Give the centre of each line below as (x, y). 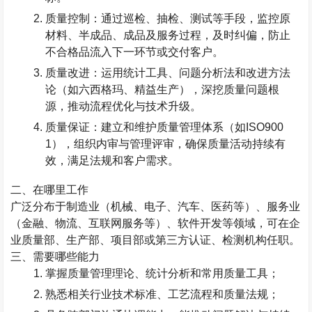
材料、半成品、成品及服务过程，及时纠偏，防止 (168, 35)
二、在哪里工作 (50, 190)
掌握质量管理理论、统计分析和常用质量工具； (163, 273)
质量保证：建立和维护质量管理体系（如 (146, 127)
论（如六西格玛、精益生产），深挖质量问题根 (163, 89)
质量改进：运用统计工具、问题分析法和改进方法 (168, 73)
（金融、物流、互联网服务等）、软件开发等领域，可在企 (156, 223)
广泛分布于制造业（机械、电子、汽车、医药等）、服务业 (156, 206)
